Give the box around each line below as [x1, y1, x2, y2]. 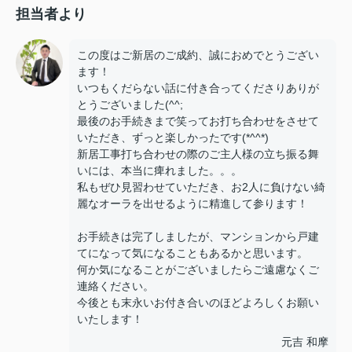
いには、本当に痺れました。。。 [77, 164, 242, 177]
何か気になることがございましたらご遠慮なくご [77, 263, 319, 276]
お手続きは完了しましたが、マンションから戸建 [77, 230, 319, 243]
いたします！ [77, 313, 143, 325]
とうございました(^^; [77, 98, 183, 111]
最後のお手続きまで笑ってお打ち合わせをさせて [77, 115, 319, 127]
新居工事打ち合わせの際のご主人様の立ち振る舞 [77, 148, 319, 160]
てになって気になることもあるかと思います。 [77, 247, 308, 259]
